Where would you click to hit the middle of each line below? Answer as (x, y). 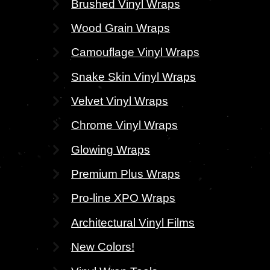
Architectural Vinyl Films (133, 222)
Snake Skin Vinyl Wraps (134, 76)
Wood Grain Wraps (121, 27)
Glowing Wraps (111, 149)
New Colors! (103, 247)
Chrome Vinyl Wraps (125, 125)
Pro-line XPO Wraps (124, 198)
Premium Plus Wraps (126, 174)
